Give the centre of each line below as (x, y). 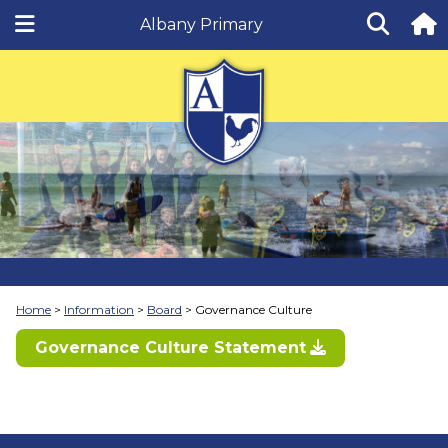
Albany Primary (201, 24)
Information (99, 309)
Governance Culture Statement (171, 348)
